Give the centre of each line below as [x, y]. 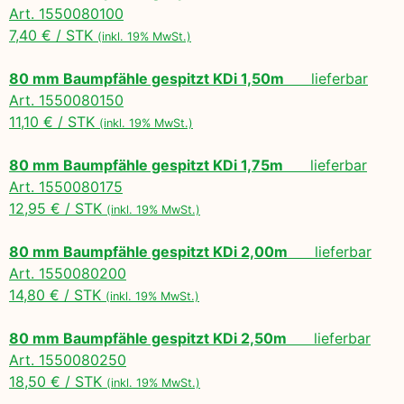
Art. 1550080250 [68, 359]
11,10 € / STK [54, 121]
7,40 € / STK [53, 35]
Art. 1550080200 [68, 273]
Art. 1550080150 [66, 100]
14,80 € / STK [57, 294]
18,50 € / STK [58, 381]
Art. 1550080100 [66, 13]
